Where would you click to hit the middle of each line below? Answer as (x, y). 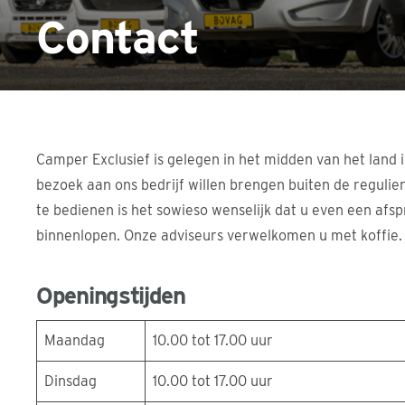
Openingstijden (111, 295)
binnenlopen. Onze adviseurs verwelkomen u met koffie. (219, 235)
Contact (118, 37)
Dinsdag (71, 381)
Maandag (75, 340)
